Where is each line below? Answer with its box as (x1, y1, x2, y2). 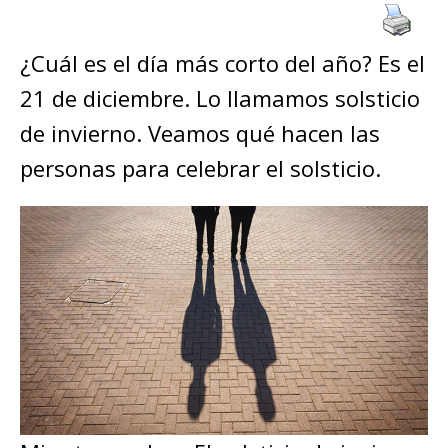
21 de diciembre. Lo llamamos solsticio (20, 83, 420, 114)
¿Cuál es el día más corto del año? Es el (20, 48, 425, 79)
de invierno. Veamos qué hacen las (20, 118, 380, 149)
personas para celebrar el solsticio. (20, 153, 387, 184)
